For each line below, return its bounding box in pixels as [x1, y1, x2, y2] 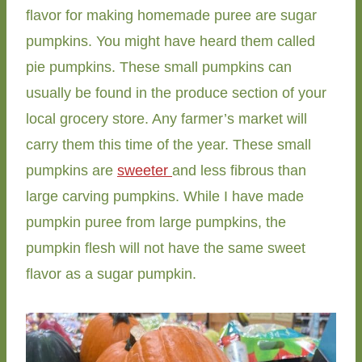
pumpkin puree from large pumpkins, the [26, 213, 286, 230]
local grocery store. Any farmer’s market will [26, 110, 307, 127]
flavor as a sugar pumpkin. [26, 265, 196, 282]
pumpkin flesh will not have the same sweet [26, 239, 305, 256]
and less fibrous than [172, 162, 306, 179]
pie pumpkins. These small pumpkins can [26, 58, 292, 75]
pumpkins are [26, 162, 117, 179]
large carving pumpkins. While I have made [26, 187, 304, 204]
